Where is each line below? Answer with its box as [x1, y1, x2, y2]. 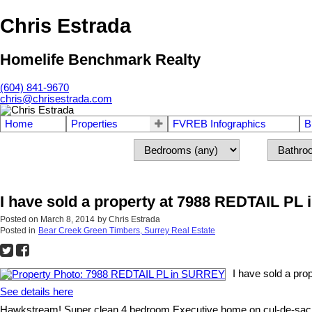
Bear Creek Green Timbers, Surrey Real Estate [38, 225, 215, 235]
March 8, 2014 [40, 214, 95, 224]
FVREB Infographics [173, 118, 266, 130]
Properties [70, 118, 118, 130]
